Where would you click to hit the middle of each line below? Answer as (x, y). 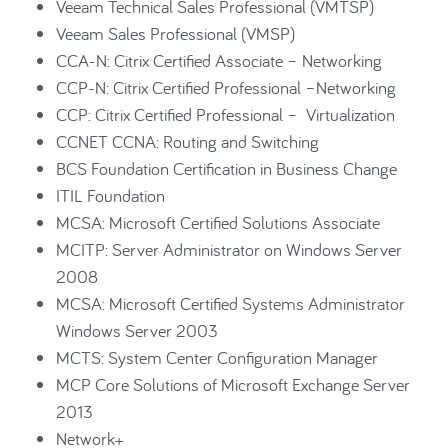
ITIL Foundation (110, 195)
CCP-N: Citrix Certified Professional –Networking (226, 87)
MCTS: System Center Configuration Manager (217, 357)
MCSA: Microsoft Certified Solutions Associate (218, 222)
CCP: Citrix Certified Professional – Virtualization (225, 114)
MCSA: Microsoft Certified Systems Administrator (230, 303)
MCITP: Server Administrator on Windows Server (229, 249)
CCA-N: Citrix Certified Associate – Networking (219, 60)
